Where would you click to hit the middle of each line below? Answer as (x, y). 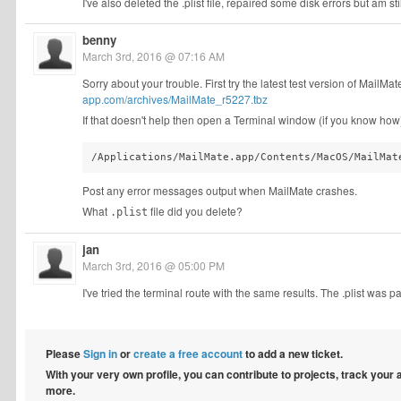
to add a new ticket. (293, 353)
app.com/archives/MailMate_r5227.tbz (175, 99)
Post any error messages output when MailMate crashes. (220, 190)
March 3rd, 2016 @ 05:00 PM (154, 265)
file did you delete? (195, 210)
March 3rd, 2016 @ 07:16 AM (154, 56)
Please (64, 353)
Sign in (100, 353)
